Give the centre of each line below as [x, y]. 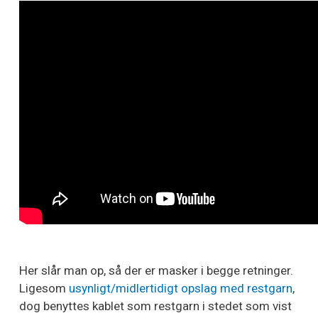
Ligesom [44, 288]
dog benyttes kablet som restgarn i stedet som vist [155, 306]
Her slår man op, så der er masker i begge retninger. [156, 270]
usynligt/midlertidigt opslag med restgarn [181, 288]
